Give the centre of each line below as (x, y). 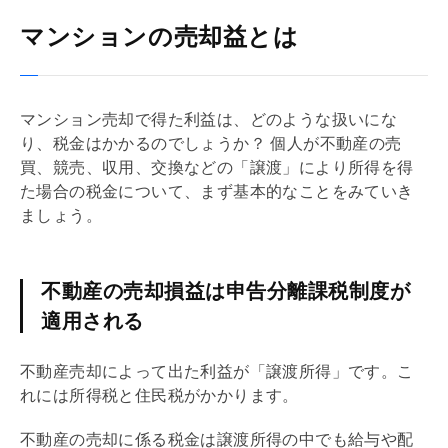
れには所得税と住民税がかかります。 (159, 395)
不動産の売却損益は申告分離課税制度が (225, 290)
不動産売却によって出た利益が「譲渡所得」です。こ (217, 371)
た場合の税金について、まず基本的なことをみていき (217, 191)
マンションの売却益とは (159, 36)
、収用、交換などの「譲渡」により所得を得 (249, 167)
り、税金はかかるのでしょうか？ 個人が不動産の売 (211, 143)
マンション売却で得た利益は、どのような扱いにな (209, 119)
